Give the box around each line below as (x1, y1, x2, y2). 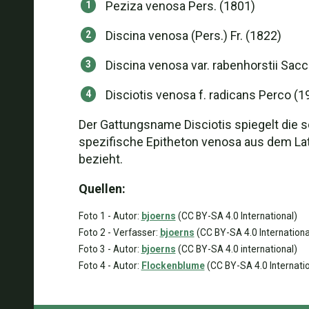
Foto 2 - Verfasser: (78, 227, 160, 238)
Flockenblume (141, 260, 205, 271)
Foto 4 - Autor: (78, 260, 141, 271)
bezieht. (78, 152, 123, 166)
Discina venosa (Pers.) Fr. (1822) (105, 28, 281, 43)
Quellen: (78, 181, 126, 196)
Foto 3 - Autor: (78, 243, 141, 255)
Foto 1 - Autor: (78, 210, 141, 221)
